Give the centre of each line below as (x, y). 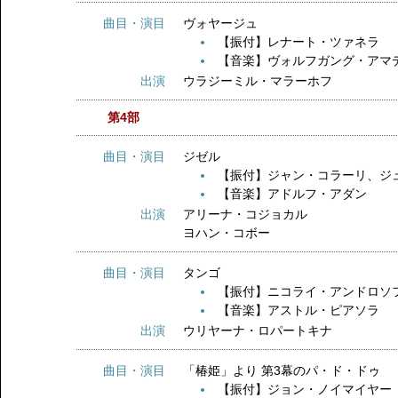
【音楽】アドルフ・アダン (293, 194)
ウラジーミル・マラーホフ (258, 81)
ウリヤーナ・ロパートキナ (258, 330)
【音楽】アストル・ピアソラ (299, 310)
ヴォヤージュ (233, 23)
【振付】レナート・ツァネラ (299, 42)
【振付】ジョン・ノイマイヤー (305, 389)
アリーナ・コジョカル (246, 214)
